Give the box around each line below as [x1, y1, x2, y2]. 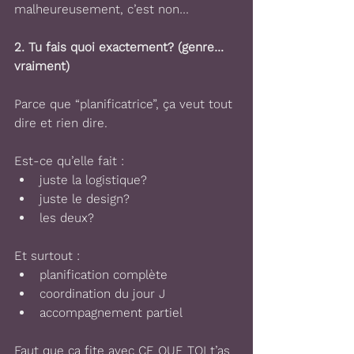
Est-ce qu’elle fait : [14, 153, 124, 168]
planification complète [40, 267, 168, 282]
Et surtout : [14, 248, 80, 263]
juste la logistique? [40, 172, 147, 187]
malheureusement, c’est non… [14, 2, 189, 17]
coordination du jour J [40, 286, 165, 301]
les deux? [40, 210, 94, 225]
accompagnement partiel [40, 305, 183, 320]
